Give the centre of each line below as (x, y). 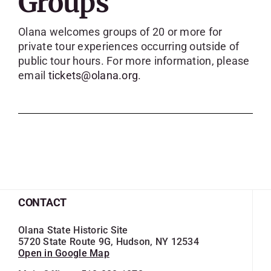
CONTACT (43, 203)
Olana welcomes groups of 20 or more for (120, 31)
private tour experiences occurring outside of (129, 46)
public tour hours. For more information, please (134, 60)
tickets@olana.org (93, 75)
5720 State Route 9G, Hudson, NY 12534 (109, 242)
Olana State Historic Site (73, 230)
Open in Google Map (64, 253)
